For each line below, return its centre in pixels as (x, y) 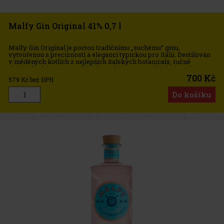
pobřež (19, 76)
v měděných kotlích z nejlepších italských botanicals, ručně (99, 62)
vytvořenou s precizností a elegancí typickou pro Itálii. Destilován (109, 55)
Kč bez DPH (37, 79)
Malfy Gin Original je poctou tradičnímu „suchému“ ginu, (94, 48)
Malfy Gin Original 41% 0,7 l (65, 25)
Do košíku (192, 94)
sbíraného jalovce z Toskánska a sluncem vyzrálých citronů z (103, 69)
